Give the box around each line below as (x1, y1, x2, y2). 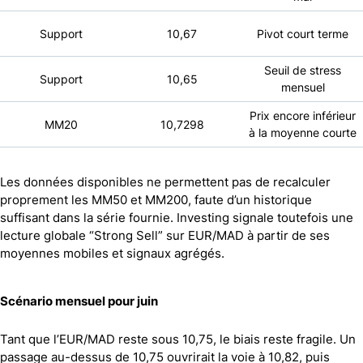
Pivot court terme (257, 26, 348, 41)
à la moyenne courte (249, 125, 357, 139)
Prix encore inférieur (250, 108, 356, 122)
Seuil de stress (264, 62, 341, 77)
